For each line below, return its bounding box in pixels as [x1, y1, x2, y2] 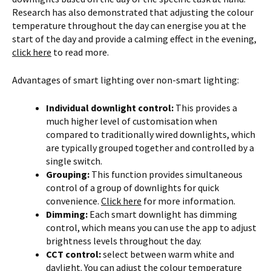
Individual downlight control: [46, 102, 174, 114]
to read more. [51, 46, 109, 59]
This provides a [174, 102, 237, 114]
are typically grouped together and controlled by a [46, 142, 254, 154]
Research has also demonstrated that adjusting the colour [12, 6, 253, 19]
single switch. [46, 155, 102, 168]
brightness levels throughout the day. [46, 235, 201, 247]
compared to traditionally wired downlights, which [46, 128, 255, 141]
